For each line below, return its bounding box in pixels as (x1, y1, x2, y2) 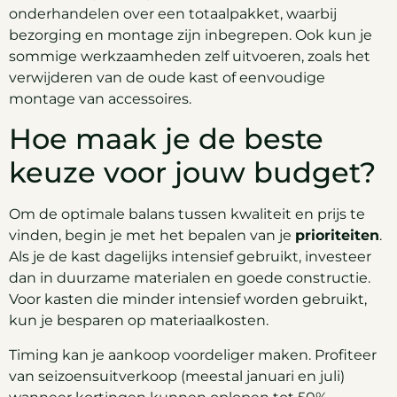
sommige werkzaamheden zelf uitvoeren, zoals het (9, 47, 370, 65)
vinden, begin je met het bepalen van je (9, 227, 295, 245)
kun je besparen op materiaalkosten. (9, 312, 269, 330)
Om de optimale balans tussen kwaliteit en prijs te (9, 206, 365, 223)
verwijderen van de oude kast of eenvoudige (9, 68, 325, 86)
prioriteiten (295, 227, 379, 245)
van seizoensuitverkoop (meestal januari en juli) (9, 367, 345, 385)
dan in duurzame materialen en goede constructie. (9, 269, 370, 287)
